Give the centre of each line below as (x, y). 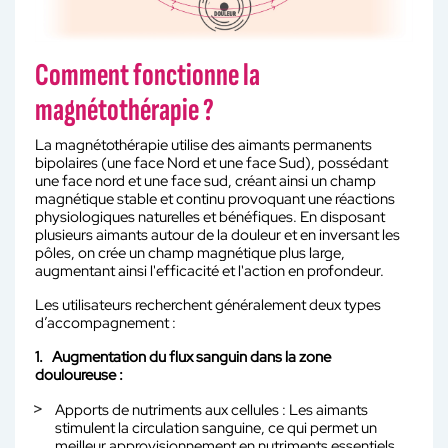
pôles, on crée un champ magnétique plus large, (190, 253)
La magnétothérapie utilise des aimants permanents (203, 145)
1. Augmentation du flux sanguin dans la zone (183, 357)
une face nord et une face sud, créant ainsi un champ (205, 181)
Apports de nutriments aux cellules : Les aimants (211, 410)
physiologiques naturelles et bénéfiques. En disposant (210, 217)
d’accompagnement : (105, 323)
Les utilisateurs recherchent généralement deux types (208, 305)
